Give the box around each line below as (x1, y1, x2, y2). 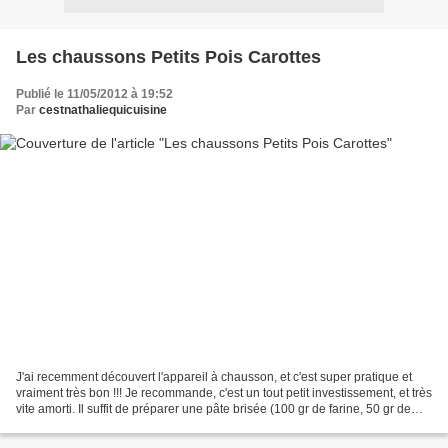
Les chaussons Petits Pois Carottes (16, 46, 321, 67)
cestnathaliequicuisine (39, 102, 167, 117)
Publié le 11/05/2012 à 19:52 (16, 86, 173, 101)
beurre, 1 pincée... (16, 418, 114, 433)
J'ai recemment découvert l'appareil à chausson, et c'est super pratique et (16, 370, 412, 385)
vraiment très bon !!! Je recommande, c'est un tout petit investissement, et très (16, 386, 432, 401)
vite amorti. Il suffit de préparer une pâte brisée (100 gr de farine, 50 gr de (16, 402, 411, 417)
